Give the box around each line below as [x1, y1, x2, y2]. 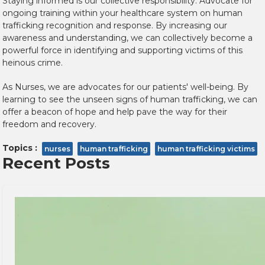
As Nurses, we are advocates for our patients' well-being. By [2, 82, 248, 93]
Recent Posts [2, 154, 110, 173]
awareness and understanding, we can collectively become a [2, 33, 253, 44]
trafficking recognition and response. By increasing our [2, 20, 227, 31]
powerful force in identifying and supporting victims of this [2, 45, 243, 56]
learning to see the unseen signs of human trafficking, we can [2, 94, 257, 105]
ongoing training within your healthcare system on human [2, 8, 243, 19]
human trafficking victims [157, 144, 255, 154]
